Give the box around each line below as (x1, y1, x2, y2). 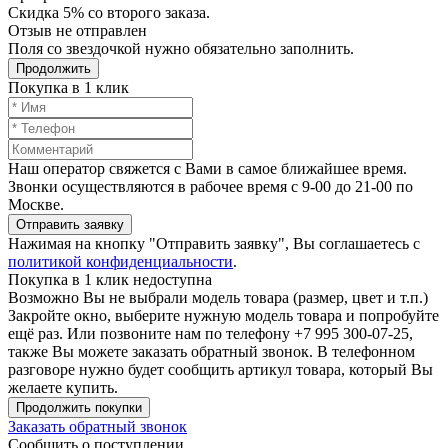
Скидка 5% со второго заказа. (8, 3, 210, 21)
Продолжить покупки (16, 399, 142, 415)
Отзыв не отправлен (8, 21, 147, 39)
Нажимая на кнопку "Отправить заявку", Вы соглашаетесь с (8, 234, 420, 252)
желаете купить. (8, 378, 118, 396)
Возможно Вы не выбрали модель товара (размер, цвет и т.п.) (8, 288, 428, 306)
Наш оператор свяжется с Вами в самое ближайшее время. (8, 159, 407, 177)
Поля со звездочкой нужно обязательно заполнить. (8, 39, 354, 57)
